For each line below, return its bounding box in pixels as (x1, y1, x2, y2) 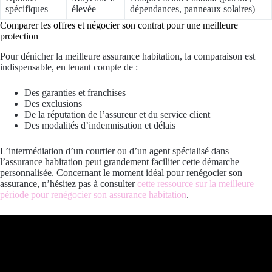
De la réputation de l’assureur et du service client (24, 109, 210, 120)
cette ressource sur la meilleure (137, 178, 254, 189)
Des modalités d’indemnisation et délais (24, 120, 175, 131)
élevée (72, 4, 96, 15)
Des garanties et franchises (24, 87, 126, 98)
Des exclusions (24, 98, 82, 109)
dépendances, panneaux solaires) (130, 4, 255, 15)
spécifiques (5, 4, 48, 15)
